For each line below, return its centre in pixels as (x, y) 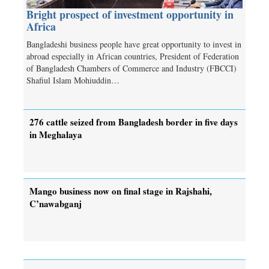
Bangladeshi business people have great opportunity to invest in (134, 44)
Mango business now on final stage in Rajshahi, (121, 191)
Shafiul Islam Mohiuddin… (73, 80)
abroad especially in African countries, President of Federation (133, 56)
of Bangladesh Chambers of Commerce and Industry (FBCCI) (131, 68)
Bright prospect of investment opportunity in (130, 15)
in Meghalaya (56, 134)
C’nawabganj (56, 203)
